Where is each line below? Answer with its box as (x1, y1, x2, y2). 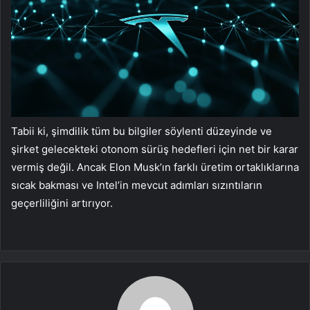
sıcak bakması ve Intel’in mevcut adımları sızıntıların (11, 179, 262, 192)
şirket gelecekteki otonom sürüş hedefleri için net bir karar (11, 143, 298, 156)
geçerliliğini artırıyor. (11, 197, 116, 210)
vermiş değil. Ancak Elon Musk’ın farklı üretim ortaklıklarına (11, 161, 299, 174)
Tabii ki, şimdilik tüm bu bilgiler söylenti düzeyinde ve (11, 125, 272, 138)
